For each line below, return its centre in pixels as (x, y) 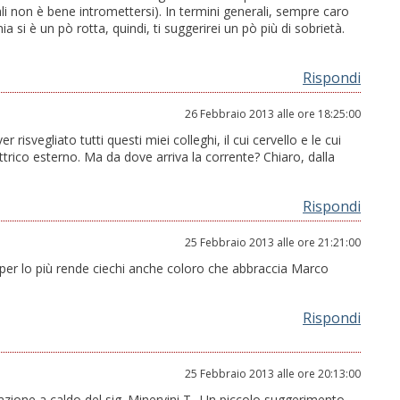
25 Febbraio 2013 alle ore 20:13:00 (273, 374)
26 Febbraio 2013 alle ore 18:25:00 (273, 114)
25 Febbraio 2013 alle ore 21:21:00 (273, 243)
